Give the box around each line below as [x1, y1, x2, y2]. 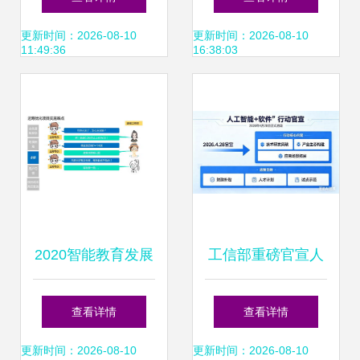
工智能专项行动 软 [206, 295, 326, 311]
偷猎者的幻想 [51, 28, 137, 44]
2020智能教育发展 [35, 247, 153, 263]
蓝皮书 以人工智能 [34, 295, 154, 311]
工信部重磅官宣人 [208, 247, 324, 263]
